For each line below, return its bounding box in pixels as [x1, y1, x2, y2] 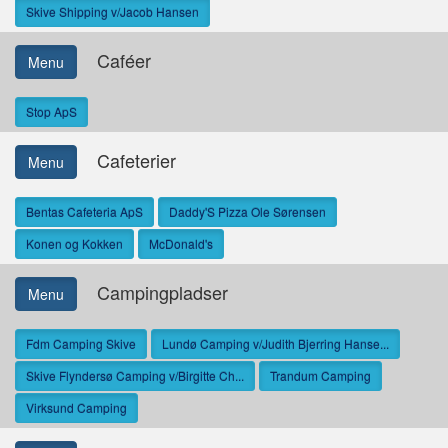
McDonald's [149, 235, 213, 252]
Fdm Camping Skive [26, 335, 136, 352]
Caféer [77, 46, 151, 73]
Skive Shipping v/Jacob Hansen [26, 3, 199, 20]
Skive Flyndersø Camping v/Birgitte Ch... [26, 367, 244, 384]
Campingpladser [77, 278, 228, 305]
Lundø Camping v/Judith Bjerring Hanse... [162, 335, 389, 352]
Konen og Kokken [26, 235, 123, 252]
